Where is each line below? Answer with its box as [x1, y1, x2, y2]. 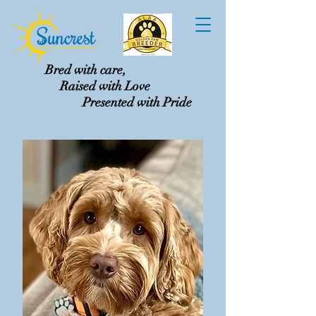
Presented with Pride [83, 95, 195, 110]
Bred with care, [45, 62, 126, 78]
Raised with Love [60, 78, 150, 94]
